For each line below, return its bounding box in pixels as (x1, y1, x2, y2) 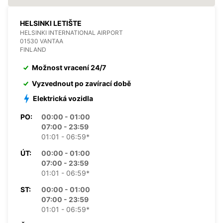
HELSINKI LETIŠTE (20, 18, 82, 27)
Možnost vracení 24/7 (32, 63, 106, 72)
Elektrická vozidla (33, 94, 93, 103)
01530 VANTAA (20, 37, 63, 45)
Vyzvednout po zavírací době (32, 79, 131, 88)
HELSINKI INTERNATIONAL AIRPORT (20, 28, 123, 36)
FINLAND (20, 45, 46, 53)
